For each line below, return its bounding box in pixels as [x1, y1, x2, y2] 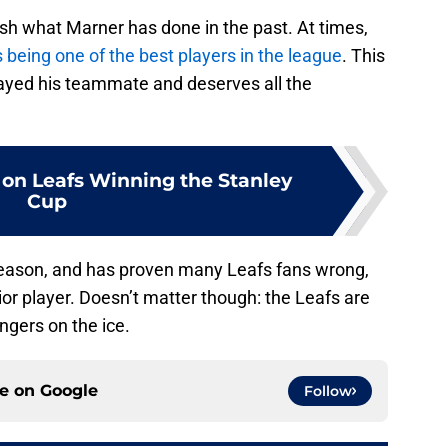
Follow [304, 382, 352, 401]
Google [40, 381, 98, 401]
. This [342, 45, 385, 67]
